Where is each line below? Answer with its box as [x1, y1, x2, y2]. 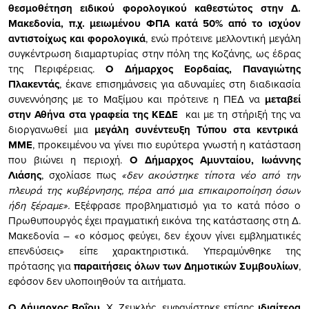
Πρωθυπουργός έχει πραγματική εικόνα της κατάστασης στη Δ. [8, 212, 301, 228]
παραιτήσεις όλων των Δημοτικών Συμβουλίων [74, 258, 299, 274]
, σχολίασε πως [41, 167, 121, 182]
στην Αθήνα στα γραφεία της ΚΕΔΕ [8, 106, 182, 122]
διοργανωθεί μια [8, 121, 94, 137]
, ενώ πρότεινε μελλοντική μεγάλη [145, 30, 301, 46]
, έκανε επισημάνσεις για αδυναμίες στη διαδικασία [59, 76, 301, 91]
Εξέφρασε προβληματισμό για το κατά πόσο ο [74, 197, 301, 212]
